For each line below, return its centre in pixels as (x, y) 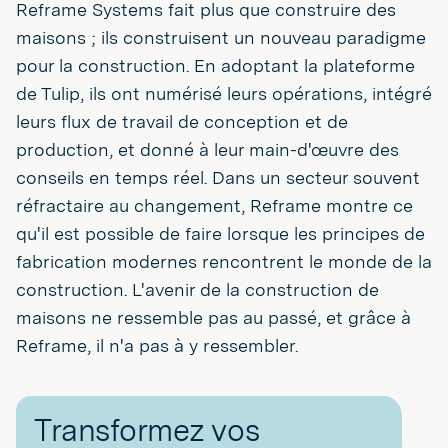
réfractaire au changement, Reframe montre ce (214, 205)
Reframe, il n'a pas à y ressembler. (157, 345)
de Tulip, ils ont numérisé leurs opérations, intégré (224, 93)
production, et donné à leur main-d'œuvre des (207, 149)
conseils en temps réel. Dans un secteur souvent (218, 177)
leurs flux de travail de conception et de (182, 121)
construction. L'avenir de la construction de (197, 289)
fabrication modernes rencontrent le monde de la (224, 261)
